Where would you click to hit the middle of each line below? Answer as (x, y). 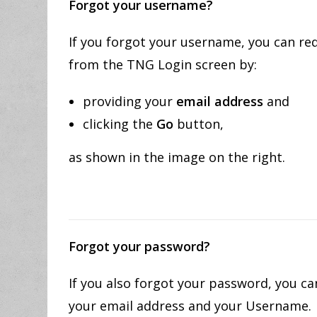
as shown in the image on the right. (177, 157)
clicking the (120, 124)
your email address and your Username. (190, 306)
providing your (130, 101)
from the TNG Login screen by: (163, 64)
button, (199, 124)
